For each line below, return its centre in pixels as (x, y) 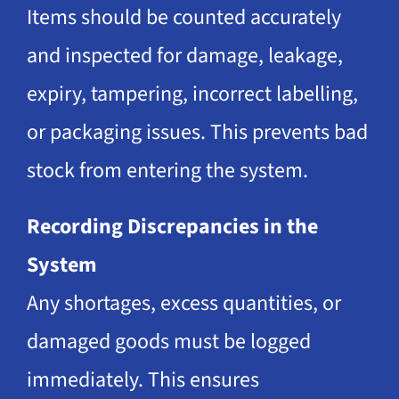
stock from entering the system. (167, 170)
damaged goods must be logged (168, 341)
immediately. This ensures (142, 379)
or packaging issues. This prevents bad (197, 132)
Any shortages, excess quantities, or (183, 303)
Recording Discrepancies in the (172, 226)
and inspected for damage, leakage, (184, 55)
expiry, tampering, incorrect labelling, (192, 94)
